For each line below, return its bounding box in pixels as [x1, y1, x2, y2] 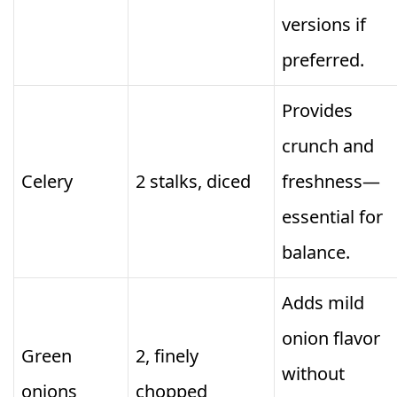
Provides [282, 98, 353, 123]
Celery [21, 169, 73, 194]
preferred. [282, 48, 364, 73]
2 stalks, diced [136, 169, 251, 194]
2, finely [136, 344, 198, 369]
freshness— [282, 169, 380, 194]
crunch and [282, 134, 374, 159]
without [282, 362, 345, 386]
